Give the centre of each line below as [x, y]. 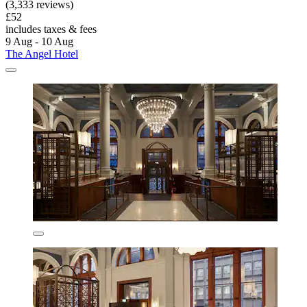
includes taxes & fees [51, 29]
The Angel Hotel [42, 54]
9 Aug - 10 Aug [39, 42]
